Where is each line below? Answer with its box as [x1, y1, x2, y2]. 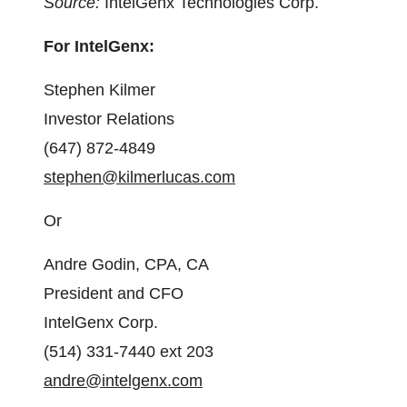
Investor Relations [44, 110, 174, 128]
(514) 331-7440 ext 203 [44, 342, 213, 361]
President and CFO [44, 284, 184, 303]
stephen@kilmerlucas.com [44, 168, 235, 186]
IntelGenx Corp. [44, 313, 158, 332]
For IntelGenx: [44, 37, 154, 55]
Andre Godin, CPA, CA [44, 255, 209, 273]
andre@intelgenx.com [44, 372, 203, 390]
